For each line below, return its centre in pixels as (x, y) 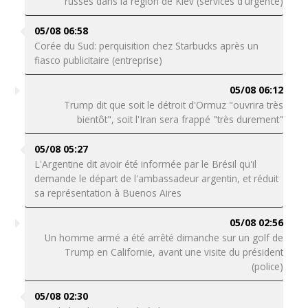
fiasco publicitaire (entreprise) (98, 60)
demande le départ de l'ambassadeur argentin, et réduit (156, 178)
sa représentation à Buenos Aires (108, 193)
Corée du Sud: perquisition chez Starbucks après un (146, 46)
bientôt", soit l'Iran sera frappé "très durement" (180, 119)
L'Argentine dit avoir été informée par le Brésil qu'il (145, 164)
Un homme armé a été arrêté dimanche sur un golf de (164, 238)
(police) (268, 266)
